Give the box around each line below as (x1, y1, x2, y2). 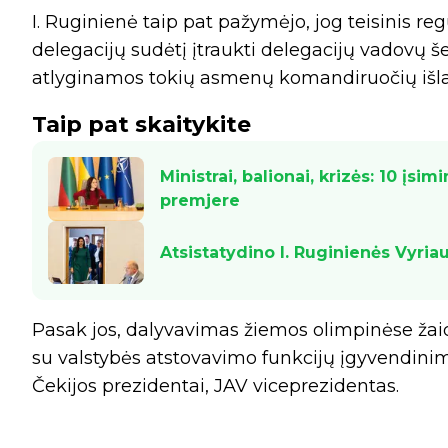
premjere (160, 190, 240, 210)
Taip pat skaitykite (32, 110, 251, 138)
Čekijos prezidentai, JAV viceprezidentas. (32, 375, 399, 398)
